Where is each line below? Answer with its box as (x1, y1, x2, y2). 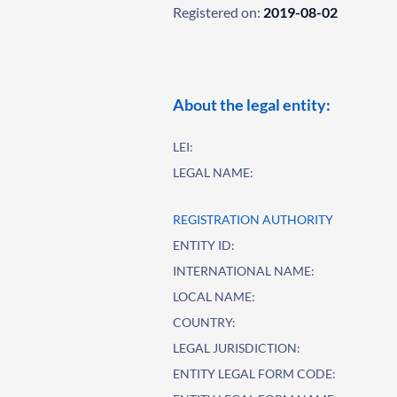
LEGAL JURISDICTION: (173, 340, 301, 355)
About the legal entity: (173, 95, 331, 114)
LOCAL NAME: (173, 289, 256, 304)
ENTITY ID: (173, 237, 236, 253)
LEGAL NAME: (173, 165, 254, 180)
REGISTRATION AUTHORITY (173, 212, 334, 227)
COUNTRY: (173, 315, 237, 330)
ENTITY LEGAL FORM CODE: (173, 366, 337, 381)
